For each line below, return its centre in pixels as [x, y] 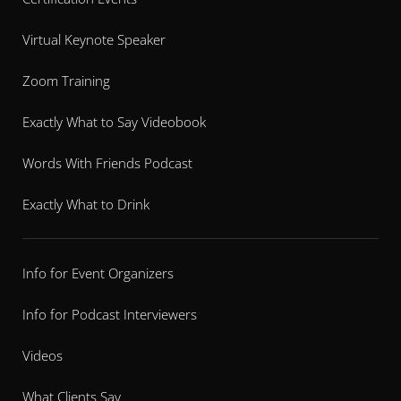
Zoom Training [66, 81]
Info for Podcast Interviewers [110, 315]
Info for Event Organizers [98, 273]
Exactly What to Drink [86, 205]
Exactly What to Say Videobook [114, 122]
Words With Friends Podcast [107, 163]
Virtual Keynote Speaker [94, 40]
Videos [43, 356]
